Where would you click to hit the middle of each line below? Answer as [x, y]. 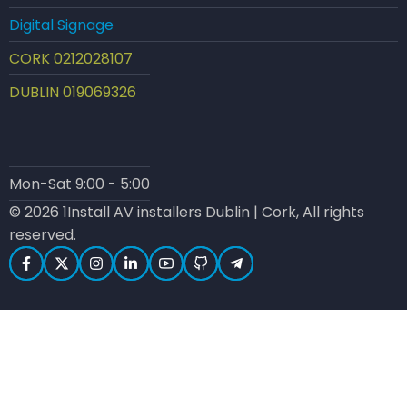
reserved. [43, 234]
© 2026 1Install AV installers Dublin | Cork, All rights [187, 212]
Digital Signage [61, 25]
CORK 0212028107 [71, 59]
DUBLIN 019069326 [73, 93]
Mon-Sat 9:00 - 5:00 [79, 184]
